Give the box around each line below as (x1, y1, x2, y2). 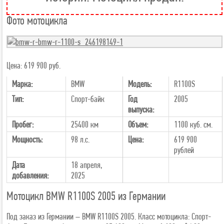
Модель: (128, 78, 151, 89)
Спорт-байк (71, 93, 104, 104)
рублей (174, 144, 194, 155)
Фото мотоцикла (6, 13, 67, 27)
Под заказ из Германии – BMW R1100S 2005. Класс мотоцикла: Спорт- (6, 211, 211, 221)
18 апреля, (71, 159, 102, 170)
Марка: (12, 78, 32, 89)
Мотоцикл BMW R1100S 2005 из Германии (6, 189, 165, 202)
